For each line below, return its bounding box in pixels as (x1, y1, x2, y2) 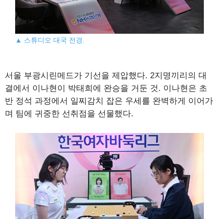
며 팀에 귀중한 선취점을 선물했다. (5, 109, 133, 119)
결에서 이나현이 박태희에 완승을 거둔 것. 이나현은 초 (5, 84, 207, 93)
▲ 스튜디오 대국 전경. (15, 36, 85, 44)
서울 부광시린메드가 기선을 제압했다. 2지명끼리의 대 (5, 71, 207, 81)
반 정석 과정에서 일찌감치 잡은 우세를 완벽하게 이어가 (5, 96, 213, 106)
